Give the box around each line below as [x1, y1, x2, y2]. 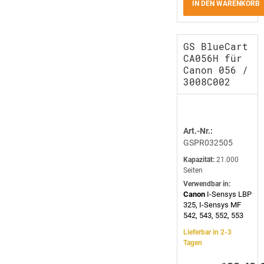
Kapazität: [183, 156, 214, 164]
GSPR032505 [183, 138, 233, 147]
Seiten [183, 166, 203, 174]
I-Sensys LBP [205, 190, 252, 199]
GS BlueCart [183, 40, 248, 52]
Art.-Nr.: [183, 126, 213, 136]
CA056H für [183, 52, 242, 64]
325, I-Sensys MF [183, 200, 241, 209]
